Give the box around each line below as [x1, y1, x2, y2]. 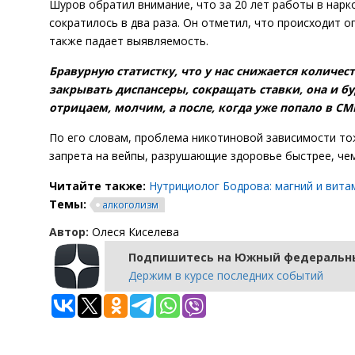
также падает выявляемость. [49, 33, 208, 48]
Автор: [49, 224, 89, 239]
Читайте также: [49, 178, 149, 193]
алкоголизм [102, 198, 158, 212]
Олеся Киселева [89, 224, 179, 239]
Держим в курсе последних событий [128, 268, 323, 283]
